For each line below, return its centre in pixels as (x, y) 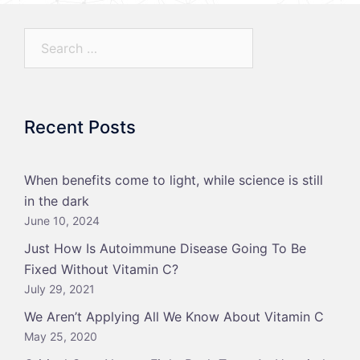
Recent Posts (80, 127)
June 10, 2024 (62, 221)
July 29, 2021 (59, 289)
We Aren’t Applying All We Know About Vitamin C (174, 317)
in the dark (57, 201)
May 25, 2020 (61, 336)
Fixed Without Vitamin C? (101, 269)
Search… (49, 38)
